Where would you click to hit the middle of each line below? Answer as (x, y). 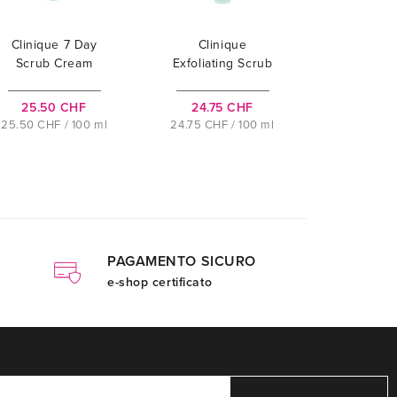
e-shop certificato (160, 283)
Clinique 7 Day (54, 45)
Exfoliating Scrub (222, 64)
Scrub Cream (54, 64)
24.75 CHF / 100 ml (222, 125)
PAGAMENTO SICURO (182, 262)
